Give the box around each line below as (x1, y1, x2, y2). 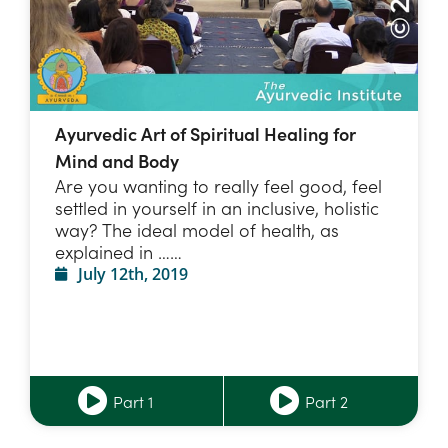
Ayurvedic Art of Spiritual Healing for (55, 121, 356, 147)
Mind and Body (55, 148, 179, 174)
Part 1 (112, 390, 153, 413)
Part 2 (305, 390, 348, 413)
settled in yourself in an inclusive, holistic (55, 195, 379, 221)
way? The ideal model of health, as (55, 217, 339, 243)
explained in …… (55, 239, 182, 265)
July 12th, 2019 (77, 263, 188, 286)
